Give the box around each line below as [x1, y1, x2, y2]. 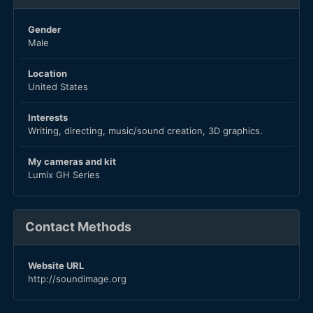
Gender [28, 24, 61, 36]
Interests [28, 112, 68, 124]
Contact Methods [25, 219, 131, 235]
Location [28, 68, 67, 80]
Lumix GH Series [28, 169, 100, 181]
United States [28, 81, 88, 93]
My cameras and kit [28, 156, 116, 168]
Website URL [28, 260, 84, 272]
